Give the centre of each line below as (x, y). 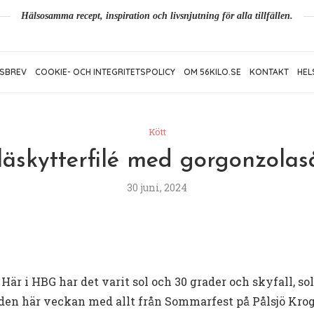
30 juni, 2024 (157, 188)
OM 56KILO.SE (212, 72)
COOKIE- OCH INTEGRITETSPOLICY (105, 72)
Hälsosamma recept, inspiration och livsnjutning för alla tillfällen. (157, 16)
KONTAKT (269, 72)
